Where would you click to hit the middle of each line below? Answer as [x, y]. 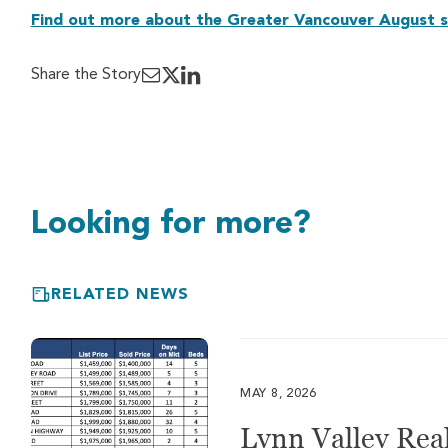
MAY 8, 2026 [278, 394]
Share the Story [85, 75]
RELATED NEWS [120, 295]
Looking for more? [170, 225]
